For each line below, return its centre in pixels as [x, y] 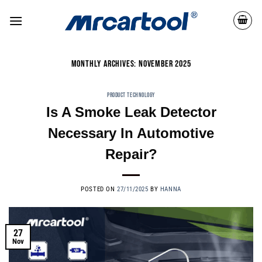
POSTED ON [99, 189]
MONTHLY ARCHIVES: [105, 64]
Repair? [131, 154]
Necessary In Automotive [131, 133]
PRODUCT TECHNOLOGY [131, 95]
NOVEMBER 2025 [165, 64]
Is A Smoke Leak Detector [131, 112]
